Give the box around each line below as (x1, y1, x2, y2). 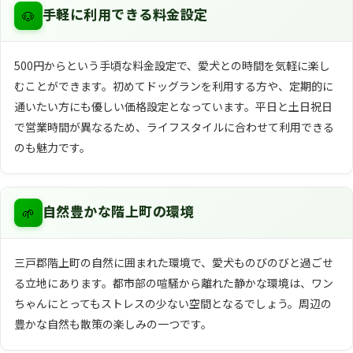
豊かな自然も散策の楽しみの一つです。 (13, 316, 212, 333)
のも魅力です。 (13, 139, 91, 155)
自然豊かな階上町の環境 (42, 206, 195, 220)
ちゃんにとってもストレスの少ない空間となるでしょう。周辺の (13, 295, 332, 312)
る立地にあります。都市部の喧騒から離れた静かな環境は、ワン (13, 275, 333, 292)
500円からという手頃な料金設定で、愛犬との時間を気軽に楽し (13, 57, 330, 73)
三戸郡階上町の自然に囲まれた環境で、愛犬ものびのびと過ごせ (13, 255, 333, 271)
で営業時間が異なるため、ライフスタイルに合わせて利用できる (13, 118, 334, 135)
